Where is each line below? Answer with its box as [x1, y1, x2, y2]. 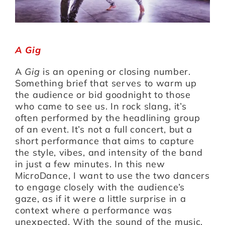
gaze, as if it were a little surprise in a [15, 192, 186, 204]
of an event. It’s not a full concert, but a [15, 123, 193, 135]
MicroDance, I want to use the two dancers [15, 169, 210, 181]
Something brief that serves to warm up [15, 77, 197, 89]
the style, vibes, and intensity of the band [15, 146, 203, 158]
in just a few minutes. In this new [15, 158, 165, 170]
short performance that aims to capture [15, 135, 194, 147]
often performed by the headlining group [15, 111, 200, 124]
